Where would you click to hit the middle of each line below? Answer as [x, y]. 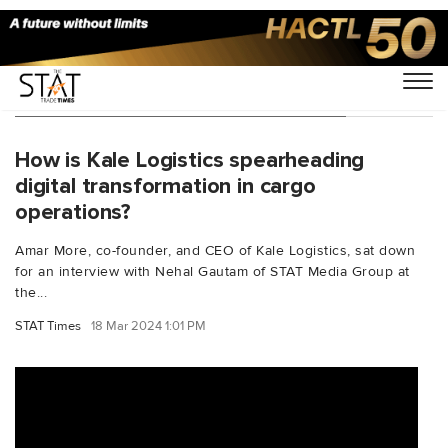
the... [31, 292]
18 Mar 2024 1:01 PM [148, 325]
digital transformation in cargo [165, 185]
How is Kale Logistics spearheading [190, 159]
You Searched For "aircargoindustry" [180, 96]
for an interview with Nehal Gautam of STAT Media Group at [212, 271]
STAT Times [48, 325]
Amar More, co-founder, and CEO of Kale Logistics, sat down [215, 250]
